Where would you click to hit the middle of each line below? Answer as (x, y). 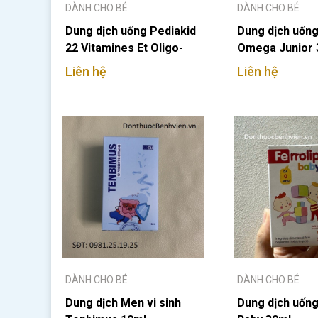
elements (91, 65)
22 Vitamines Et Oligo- (124, 48)
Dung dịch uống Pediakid (131, 31)
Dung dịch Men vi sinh (123, 303)
